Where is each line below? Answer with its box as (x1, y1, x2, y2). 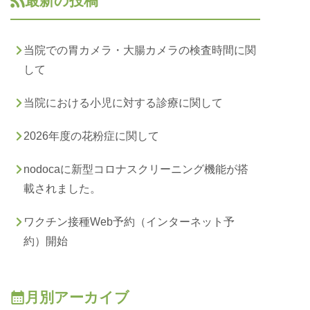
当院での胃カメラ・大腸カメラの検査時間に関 (23, 44, 256, 56)
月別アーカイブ (24, 289, 129, 305)
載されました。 (23, 182, 101, 194)
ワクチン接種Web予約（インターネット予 (23, 215, 235, 228)
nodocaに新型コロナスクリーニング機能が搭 (23, 163, 248, 175)
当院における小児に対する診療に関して (23, 96, 223, 109)
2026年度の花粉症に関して (23, 129, 159, 142)
